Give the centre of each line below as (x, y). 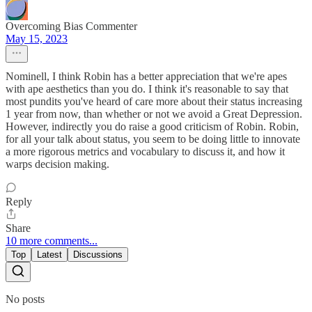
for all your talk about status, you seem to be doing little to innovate (153, 139)
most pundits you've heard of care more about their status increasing (154, 102)
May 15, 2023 (37, 39)
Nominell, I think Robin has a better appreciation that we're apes (146, 77)
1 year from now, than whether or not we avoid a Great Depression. (154, 114)
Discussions (98, 255)
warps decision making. (57, 164)
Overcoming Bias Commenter (71, 26)
